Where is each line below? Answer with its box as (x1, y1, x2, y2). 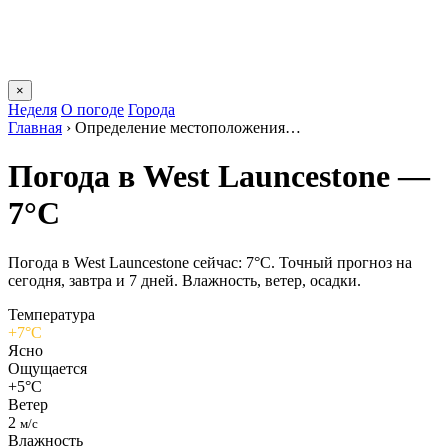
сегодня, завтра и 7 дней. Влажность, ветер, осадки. (8, 271, 361, 289)
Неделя (8, 101, 57, 118)
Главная (8, 119, 62, 136)
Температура (8, 305, 95, 323)
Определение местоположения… (75, 119, 301, 136)
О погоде (61, 101, 124, 118)
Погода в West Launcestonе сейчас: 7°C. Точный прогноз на (8, 253, 412, 271)
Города (128, 101, 175, 118)
